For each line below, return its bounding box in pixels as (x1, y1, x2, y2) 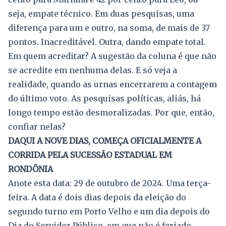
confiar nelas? (8, 122, 66, 132)
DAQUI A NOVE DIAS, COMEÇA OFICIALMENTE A (8, 136, 201, 146)
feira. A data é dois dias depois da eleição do (8, 192, 186, 203)
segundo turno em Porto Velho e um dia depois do (8, 206, 210, 217)
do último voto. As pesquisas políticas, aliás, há (8, 93, 201, 104)
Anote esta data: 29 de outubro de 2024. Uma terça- (8, 178, 211, 189)
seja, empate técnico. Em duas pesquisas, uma (8, 9, 194, 19)
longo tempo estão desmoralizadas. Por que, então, (8, 107, 214, 118)
